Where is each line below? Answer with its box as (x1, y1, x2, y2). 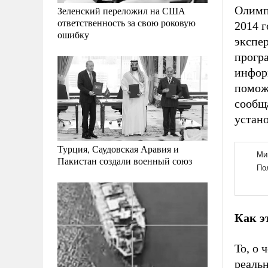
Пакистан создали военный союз (57, 154, 192, 167)
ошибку (57, 28, 89, 41)
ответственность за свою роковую (57, 16, 196, 29)
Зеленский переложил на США (57, 4, 185, 17)
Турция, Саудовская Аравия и (57, 142, 179, 155)
